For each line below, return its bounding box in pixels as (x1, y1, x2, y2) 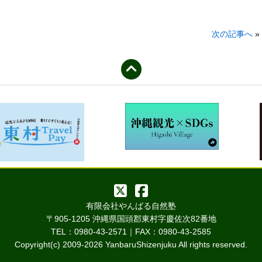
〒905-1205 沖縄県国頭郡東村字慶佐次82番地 (46, 213, 216, 223)
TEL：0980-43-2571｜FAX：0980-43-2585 (51, 226, 211, 236)
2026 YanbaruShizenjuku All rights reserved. (84, 239, 247, 249)
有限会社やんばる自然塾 (86, 201, 176, 211)
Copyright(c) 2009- (15, 239, 84, 249)
